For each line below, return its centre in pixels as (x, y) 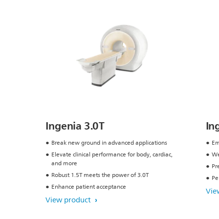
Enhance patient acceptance (89, 187)
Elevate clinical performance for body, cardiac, (112, 155)
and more (65, 164)
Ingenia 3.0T (75, 126)
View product (69, 200)
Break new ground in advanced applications (109, 143)
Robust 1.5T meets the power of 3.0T (100, 175)
